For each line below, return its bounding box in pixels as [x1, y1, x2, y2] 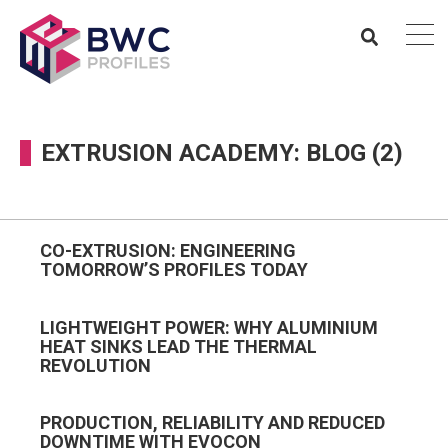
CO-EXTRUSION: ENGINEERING [40, 240, 296, 262]
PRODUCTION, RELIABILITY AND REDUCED [40, 412, 385, 434]
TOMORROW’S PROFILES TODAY [40, 259, 308, 281]
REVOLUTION [40, 354, 151, 376]
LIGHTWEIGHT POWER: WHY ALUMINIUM [40, 316, 378, 338]
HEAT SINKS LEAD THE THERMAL [40, 335, 317, 357]
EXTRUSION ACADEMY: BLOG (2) [41, 139, 403, 167]
